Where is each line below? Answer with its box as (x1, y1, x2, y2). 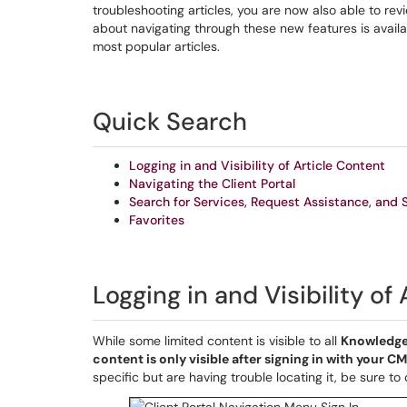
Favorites (129, 212, 184, 228)
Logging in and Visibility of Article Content (129, 157, 385, 174)
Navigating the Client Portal (129, 175, 295, 192)
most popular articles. (93, 38, 220, 55)
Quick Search (93, 105, 247, 137)
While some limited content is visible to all (93, 333, 341, 349)
